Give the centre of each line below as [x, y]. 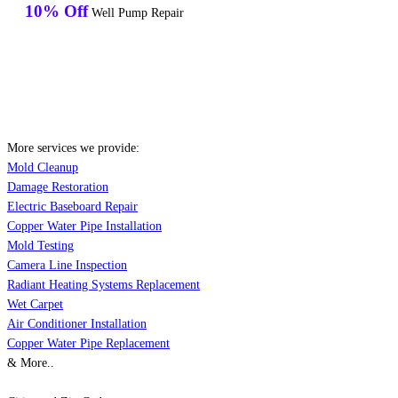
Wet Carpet [35, 305]
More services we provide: [73, 148]
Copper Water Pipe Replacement [88, 344]
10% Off [56, 12]
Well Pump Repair [136, 13]
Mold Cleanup [43, 168]
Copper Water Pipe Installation [84, 227]
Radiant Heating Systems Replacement [103, 285]
